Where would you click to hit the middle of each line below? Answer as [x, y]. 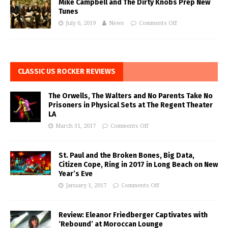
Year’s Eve [76, 174]
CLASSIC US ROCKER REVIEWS [67, 72]
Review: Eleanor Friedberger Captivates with [133, 215]
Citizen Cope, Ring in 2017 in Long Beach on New [138, 165]
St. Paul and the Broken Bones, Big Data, [126, 156]
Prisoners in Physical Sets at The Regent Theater [131, 105]
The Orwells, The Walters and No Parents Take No [131, 96]
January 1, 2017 [86, 186]
